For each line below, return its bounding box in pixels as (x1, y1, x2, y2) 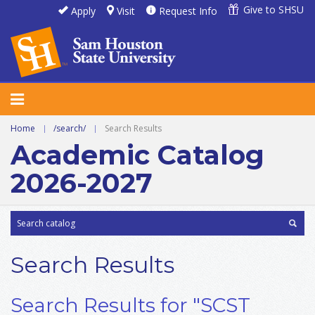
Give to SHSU (243, 3, 304, 17)
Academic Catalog (11, 139, 264, 172)
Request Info (159, 4, 217, 18)
